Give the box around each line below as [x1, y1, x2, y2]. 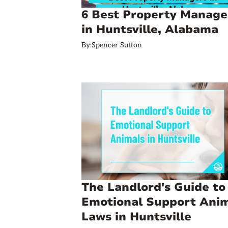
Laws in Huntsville [81, 209, 191, 224]
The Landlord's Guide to [81, 180, 225, 195]
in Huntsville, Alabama [81, 22, 218, 37]
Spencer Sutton [92, 41, 142, 49]
